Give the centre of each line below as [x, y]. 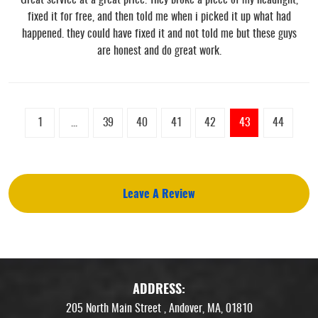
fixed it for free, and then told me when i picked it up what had [159, 17]
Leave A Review [159, 194]
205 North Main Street [113, 309]
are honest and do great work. [159, 51]
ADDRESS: [159, 290]
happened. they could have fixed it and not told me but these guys [159, 34]
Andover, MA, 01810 [210, 309]
